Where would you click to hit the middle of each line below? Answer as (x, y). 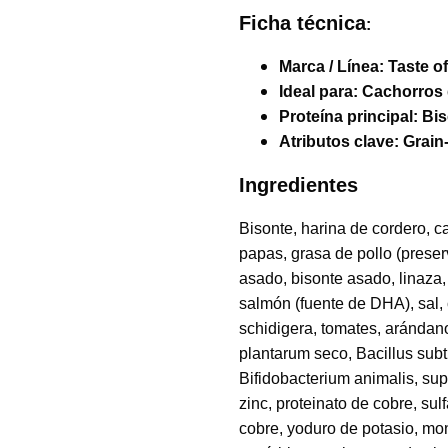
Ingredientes (298, 185)
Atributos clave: (341, 141)
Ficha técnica (302, 23)
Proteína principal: (350, 116)
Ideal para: (320, 91)
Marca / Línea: (333, 66)
